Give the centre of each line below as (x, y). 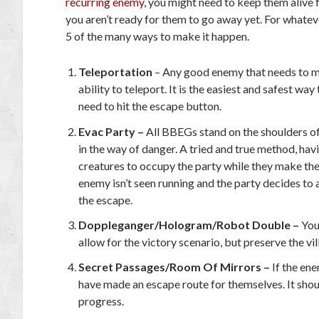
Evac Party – (111, 131)
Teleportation (117, 72)
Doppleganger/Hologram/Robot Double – (189, 224)
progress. (101, 300)
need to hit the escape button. (150, 106)
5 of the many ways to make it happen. (157, 36)
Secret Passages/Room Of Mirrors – (174, 266)
